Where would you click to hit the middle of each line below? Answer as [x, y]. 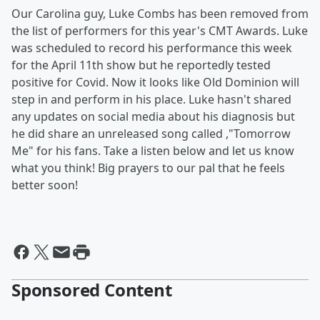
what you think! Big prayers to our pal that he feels [148, 168]
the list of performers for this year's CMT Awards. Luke [160, 31]
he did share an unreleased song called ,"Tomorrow [151, 134]
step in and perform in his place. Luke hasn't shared [151, 99]
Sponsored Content [92, 290]
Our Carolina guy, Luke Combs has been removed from [160, 14]
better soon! [45, 185]
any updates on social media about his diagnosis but [153, 116]
